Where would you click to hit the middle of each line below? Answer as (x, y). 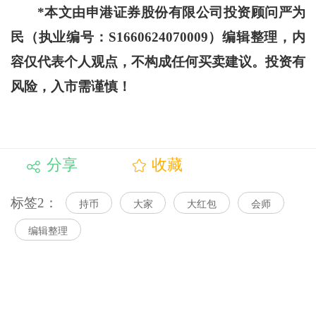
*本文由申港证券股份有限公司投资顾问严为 (171, 13)
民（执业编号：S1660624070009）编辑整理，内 (158, 37)
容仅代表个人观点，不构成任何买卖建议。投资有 (158, 62)
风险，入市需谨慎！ (71, 87)
